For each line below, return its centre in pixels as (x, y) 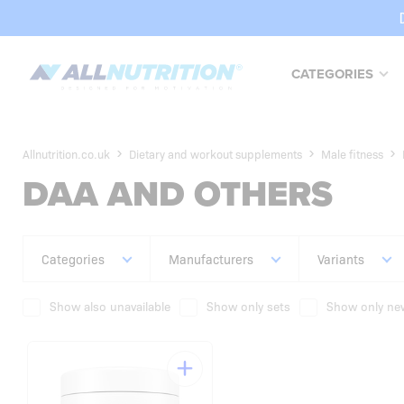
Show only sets (248, 306)
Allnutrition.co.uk (66, 153)
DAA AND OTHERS (178, 194)
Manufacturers (211, 259)
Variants (341, 259)
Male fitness (352, 153)
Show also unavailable (110, 306)
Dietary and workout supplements (216, 153)
